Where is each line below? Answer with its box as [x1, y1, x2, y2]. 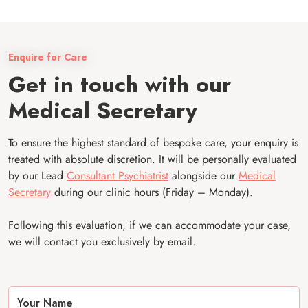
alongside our [168, 168, 239, 184]
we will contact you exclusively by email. [8, 234, 196, 250]
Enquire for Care [8, 51, 87, 64]
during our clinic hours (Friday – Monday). [51, 184, 253, 200]
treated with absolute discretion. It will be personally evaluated [8, 151, 296, 167]
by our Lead [8, 168, 67, 184]
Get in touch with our [8, 69, 231, 100]
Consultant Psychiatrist [67, 168, 168, 184]
